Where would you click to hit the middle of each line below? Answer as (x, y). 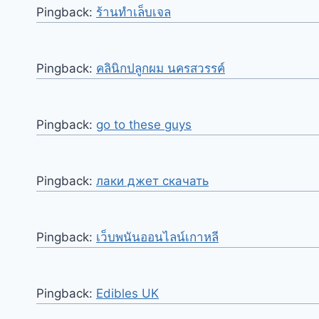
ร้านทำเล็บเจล (134, 12)
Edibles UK (127, 293)
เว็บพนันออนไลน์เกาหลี (157, 237)
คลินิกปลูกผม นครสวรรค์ (161, 68)
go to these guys (144, 124)
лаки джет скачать (152, 181)
